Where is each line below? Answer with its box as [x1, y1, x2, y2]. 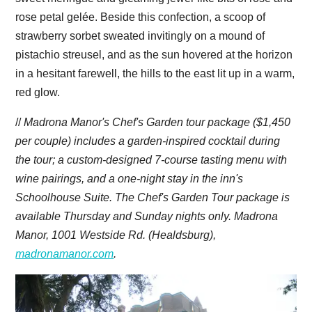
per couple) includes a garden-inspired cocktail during [15, 135, 281, 148]
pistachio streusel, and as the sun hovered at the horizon [15, 49, 293, 61]
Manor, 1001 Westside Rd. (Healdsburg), [15, 229, 217, 242]
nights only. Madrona [173, 210, 279, 223]
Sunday [134, 210, 173, 223]
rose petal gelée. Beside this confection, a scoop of [15, 11, 266, 24]
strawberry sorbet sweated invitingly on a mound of [15, 30, 265, 42]
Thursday [63, 210, 111, 223]
